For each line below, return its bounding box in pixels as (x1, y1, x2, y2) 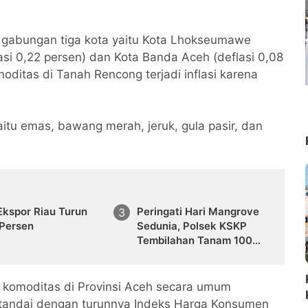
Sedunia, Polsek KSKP (136, 219, 247, 232)
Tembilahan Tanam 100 (136, 233, 252, 247)
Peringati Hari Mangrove (136, 204, 259, 218)
